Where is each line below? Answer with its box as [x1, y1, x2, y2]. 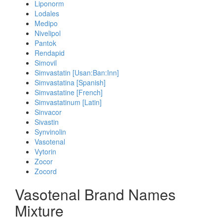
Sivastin [35, 117, 59, 127]
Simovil [35, 58, 57, 68]
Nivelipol [35, 28, 61, 38]
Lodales [35, 8, 59, 18]
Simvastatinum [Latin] [35, 97, 102, 107]
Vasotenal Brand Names [15, 184, 176, 205]
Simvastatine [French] [35, 87, 103, 97]
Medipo [35, 18, 58, 28]
